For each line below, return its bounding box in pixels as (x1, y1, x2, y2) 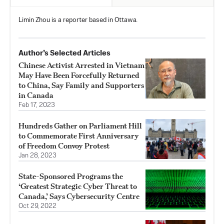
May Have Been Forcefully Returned (18, 70, 139, 80)
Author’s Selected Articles (18, 49, 110, 57)
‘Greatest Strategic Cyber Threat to (18, 181, 137, 191)
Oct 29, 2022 (18, 202, 56, 209)
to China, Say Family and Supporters (18, 80, 144, 90)
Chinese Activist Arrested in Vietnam (18, 60, 144, 70)
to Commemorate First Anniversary (18, 130, 139, 140)
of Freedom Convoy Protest (18, 140, 109, 150)
